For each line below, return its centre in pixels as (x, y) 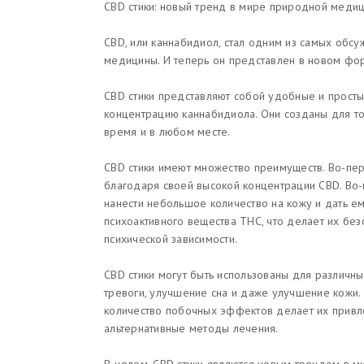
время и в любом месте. (167, 132)
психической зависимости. (171, 239)
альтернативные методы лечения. (191, 329)
